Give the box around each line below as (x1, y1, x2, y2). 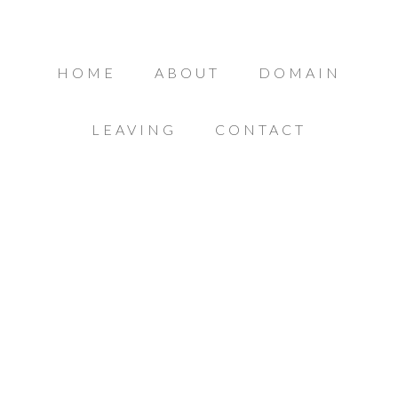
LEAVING (92, 121, 177, 138)
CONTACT (215, 121, 306, 138)
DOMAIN (259, 64, 341, 81)
